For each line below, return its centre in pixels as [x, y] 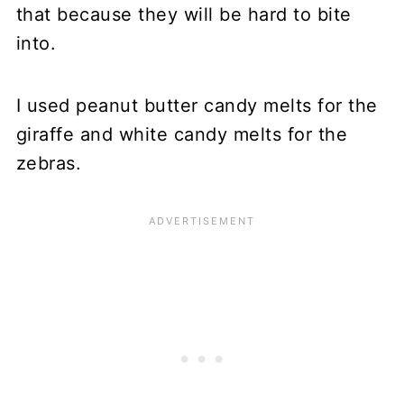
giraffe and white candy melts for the [182, 134]
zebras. [49, 163]
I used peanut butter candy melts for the [197, 105]
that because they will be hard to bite [184, 14]
